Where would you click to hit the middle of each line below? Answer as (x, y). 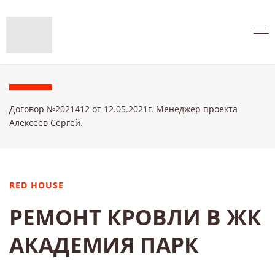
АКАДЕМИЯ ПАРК (104, 244)
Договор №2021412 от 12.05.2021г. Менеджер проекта (123, 109)
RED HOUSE (37, 185)
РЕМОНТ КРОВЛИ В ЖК (135, 217)
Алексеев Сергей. (46, 122)
